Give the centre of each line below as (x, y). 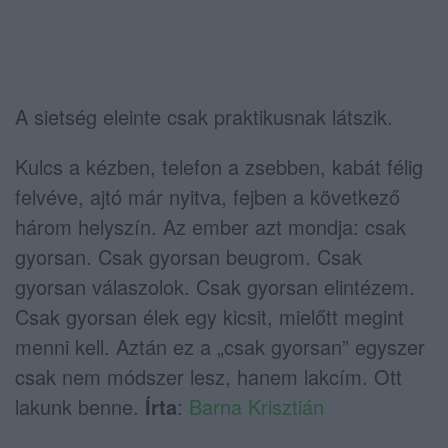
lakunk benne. (80, 406)
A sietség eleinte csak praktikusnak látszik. (204, 116)
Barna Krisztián (256, 406)
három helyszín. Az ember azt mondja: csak (210, 226)
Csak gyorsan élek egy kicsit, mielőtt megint (209, 316)
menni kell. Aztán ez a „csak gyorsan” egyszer (220, 346)
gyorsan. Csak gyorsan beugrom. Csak (188, 256)
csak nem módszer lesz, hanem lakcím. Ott (208, 376)
